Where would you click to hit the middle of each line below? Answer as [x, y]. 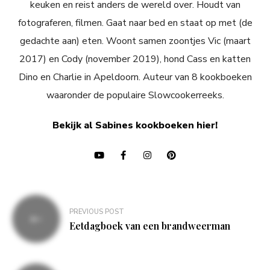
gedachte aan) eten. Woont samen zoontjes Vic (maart [135, 41]
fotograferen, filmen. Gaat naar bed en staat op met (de [135, 23]
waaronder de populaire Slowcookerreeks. [135, 96]
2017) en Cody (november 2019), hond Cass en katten [135, 59]
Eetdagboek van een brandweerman [150, 226]
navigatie [42, 223]
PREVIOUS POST [97, 212]
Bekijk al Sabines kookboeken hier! [135, 126]
